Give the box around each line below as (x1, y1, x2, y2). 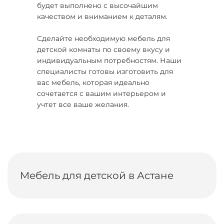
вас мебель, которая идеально (37, 78, 149, 87)
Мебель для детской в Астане (20, 169, 173, 181)
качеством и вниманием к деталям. (37, 12, 167, 21)
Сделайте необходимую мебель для (37, 34, 170, 43)
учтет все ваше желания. (37, 100, 129, 109)
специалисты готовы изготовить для (37, 67, 173, 76)
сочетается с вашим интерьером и (37, 89, 166, 98)
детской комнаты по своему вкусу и (37, 45, 170, 54)
